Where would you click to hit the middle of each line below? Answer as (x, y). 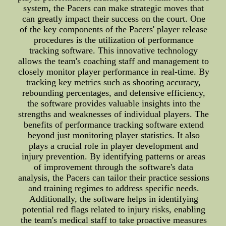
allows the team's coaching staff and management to (114, 61)
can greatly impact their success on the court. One (114, 19)
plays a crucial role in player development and (114, 146)
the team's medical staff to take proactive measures (114, 220)
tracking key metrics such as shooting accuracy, (114, 82)
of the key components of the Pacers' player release (114, 29)
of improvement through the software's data (114, 167)
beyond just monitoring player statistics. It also (114, 135)
